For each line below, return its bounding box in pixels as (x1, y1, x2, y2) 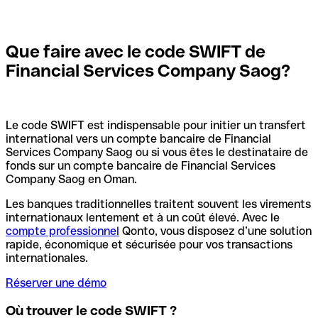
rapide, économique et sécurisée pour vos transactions (6, 238, 292, 252)
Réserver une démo (6, 276, 106, 290)
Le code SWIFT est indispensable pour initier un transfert (6, 119, 306, 133)
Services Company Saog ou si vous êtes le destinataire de (6, 146, 308, 160)
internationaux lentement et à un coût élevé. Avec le (6, 211, 280, 225)
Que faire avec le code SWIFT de (6, 41, 265, 61)
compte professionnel (6, 224, 119, 238)
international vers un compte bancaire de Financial (6, 132, 271, 146)
